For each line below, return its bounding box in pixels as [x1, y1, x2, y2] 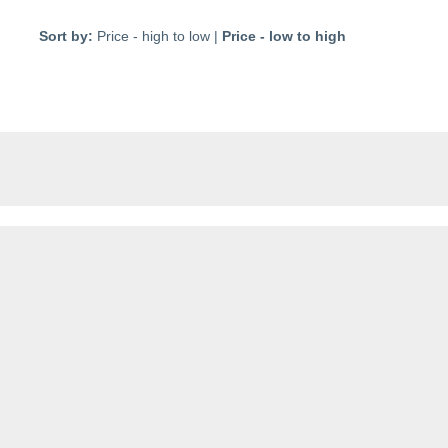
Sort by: [39, 27, 93, 44]
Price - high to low [97, 27, 210, 44]
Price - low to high [222, 27, 346, 44]
